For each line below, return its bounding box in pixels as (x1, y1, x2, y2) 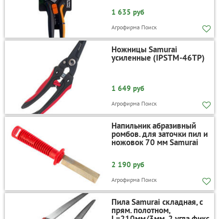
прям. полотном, (111, 205, 170, 216)
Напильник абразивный (111, 120, 196, 131)
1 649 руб (111, 84, 144, 93)
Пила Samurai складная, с (111, 197, 203, 208)
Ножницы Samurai (111, 44, 177, 55)
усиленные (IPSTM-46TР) (111, 52, 205, 64)
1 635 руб (111, 7, 144, 17)
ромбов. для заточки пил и (111, 129, 208, 140)
